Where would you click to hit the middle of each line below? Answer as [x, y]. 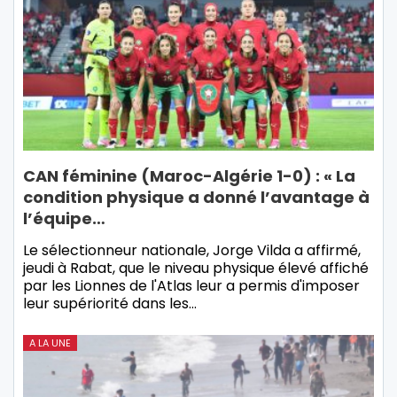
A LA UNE [50, 343]
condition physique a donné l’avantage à [196, 197]
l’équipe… [64, 218]
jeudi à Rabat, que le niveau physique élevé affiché [196, 268]
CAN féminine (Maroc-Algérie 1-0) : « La [189, 175]
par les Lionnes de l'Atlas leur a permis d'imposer [191, 285]
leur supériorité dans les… [110, 303]
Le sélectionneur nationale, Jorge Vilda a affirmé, [192, 250]
